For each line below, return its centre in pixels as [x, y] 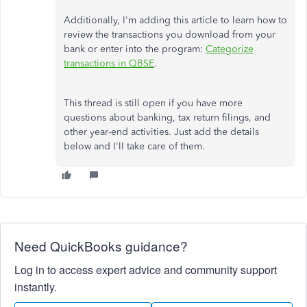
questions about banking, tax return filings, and [167, 118]
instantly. [36, 287]
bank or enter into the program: [135, 49]
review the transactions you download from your [170, 35]
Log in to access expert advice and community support [146, 270]
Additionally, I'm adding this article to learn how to [175, 21]
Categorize [230, 49]
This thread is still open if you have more [153, 103]
